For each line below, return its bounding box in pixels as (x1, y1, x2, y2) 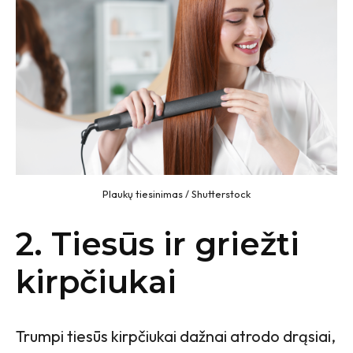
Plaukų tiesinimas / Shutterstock (102, 187, 251, 200)
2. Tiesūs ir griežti (16, 224, 299, 263)
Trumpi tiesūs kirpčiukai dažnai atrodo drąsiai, (16, 325, 336, 346)
